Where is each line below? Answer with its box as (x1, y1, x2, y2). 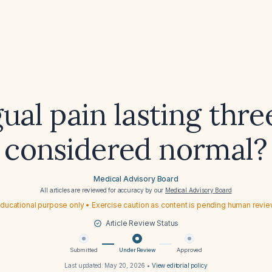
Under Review (119, 246, 155, 253)
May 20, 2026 (104, 262, 146, 269)
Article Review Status (105, 219, 179, 228)
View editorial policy (151, 262, 208, 269)
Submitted (69, 246, 98, 253)
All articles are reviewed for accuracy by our (40, 186, 166, 194)
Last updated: (64, 262, 105, 269)
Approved (177, 246, 203, 253)
